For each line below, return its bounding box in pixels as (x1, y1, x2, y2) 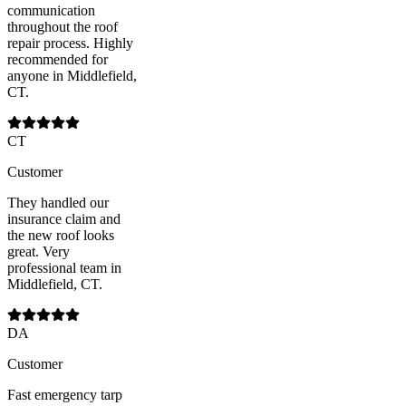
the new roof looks (7, 227, 114, 243)
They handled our (7, 194, 109, 210)
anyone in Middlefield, (7, 67, 137, 83)
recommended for (7, 51, 108, 67)
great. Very (7, 243, 70, 259)
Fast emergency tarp (7, 386, 122, 402)
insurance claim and (7, 210, 121, 227)
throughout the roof (7, 18, 118, 34)
